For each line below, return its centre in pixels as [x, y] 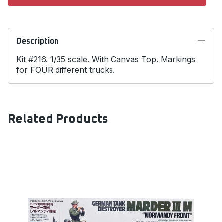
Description [37, 41]
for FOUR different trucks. [66, 70]
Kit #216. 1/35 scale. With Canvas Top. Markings [106, 59]
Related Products [58, 120]
